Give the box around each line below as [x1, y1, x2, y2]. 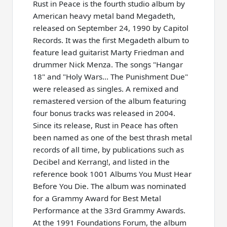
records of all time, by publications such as [33, 144, 184, 155]
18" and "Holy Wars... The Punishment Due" [33, 71, 188, 82]
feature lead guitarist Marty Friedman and [33, 47, 184, 58]
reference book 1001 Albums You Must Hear [33, 169, 192, 179]
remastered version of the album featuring [33, 96, 186, 106]
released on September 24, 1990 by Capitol [33, 23, 188, 33]
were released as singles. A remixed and [33, 84, 178, 94]
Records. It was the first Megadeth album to [33, 35, 189, 46]
